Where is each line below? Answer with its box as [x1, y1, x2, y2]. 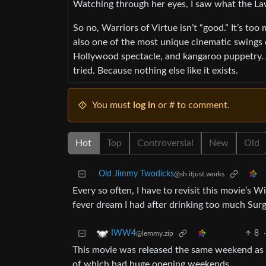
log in [133, 100, 156, 110]
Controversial [137, 138, 194, 148]
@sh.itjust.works [174, 170, 224, 178]
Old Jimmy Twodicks [99, 170, 174, 179]
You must [92, 100, 133, 110]
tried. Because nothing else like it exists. [73, 66, 238, 76]
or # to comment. [156, 100, 230, 110]
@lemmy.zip [136, 230, 173, 237]
